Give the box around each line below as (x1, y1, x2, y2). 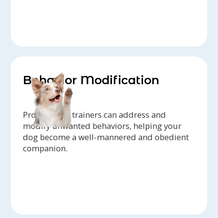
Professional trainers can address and (23, 109, 166, 121)
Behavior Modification (23, 73, 160, 88)
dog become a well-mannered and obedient (23, 131, 189, 143)
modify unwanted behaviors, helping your (23, 120, 182, 132)
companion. (23, 143, 68, 154)
